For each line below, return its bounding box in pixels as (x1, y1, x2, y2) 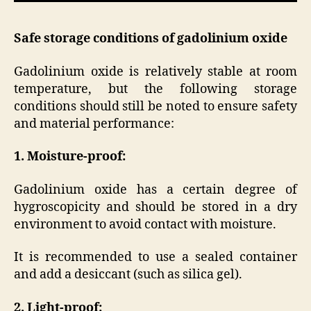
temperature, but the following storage (14, 81, 297, 97)
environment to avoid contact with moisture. (14, 216, 276, 233)
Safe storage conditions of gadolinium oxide (14, 31, 287, 47)
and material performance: (14, 115, 174, 132)
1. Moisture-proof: (14, 149, 126, 165)
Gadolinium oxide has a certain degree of (14, 181, 297, 198)
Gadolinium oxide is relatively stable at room (14, 63, 297, 80)
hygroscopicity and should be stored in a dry (14, 199, 297, 215)
